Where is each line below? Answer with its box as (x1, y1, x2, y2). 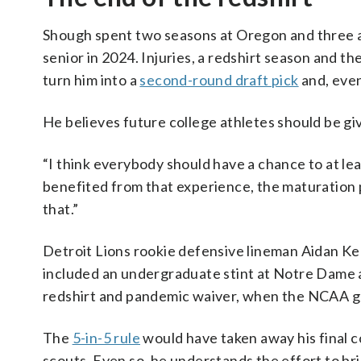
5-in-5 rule (72, 329, 141, 346)
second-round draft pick (139, 71, 299, 89)
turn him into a (43, 71, 140, 89)
